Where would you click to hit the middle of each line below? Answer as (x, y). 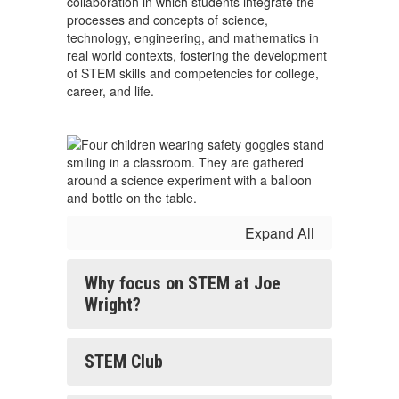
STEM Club (124, 362)
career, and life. (110, 91)
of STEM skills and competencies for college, (193, 73)
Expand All (280, 233)
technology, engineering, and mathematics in (193, 37)
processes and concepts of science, (167, 20)
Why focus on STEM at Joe (183, 283)
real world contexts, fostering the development (197, 55)
